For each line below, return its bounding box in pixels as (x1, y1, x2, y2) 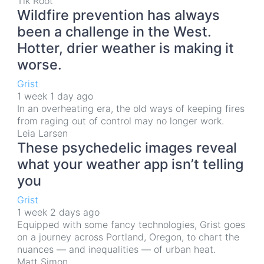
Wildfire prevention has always (17, 6, 220, 24)
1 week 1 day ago (17, 90, 93, 102)
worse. (17, 56, 62, 73)
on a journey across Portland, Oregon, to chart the (17, 231, 239, 243)
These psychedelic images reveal (17, 139, 237, 156)
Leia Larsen (17, 127, 68, 139)
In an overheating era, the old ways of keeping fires (17, 103, 245, 114)
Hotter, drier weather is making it (17, 39, 234, 57)
